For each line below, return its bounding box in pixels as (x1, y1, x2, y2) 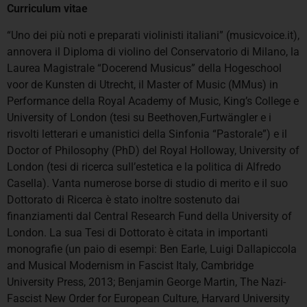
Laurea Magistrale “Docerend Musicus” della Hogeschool (7, 61, 282, 75)
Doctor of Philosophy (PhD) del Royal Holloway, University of (7, 143, 299, 157)
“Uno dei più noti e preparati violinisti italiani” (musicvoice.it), (7, 28, 299, 42)
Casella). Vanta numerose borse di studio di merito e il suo (7, 176, 288, 190)
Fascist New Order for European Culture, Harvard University (7, 291, 290, 305)
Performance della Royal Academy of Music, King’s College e (7, 94, 299, 108)
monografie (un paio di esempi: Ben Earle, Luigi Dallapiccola (7, 242, 297, 256)
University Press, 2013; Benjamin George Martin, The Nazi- (7, 275, 286, 288)
